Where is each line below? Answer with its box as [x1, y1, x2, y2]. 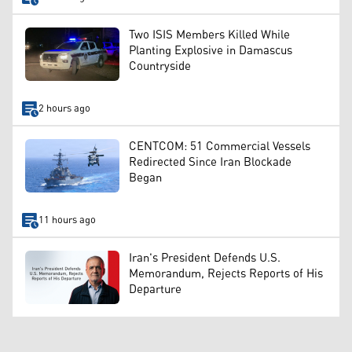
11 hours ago [38, 211, 96, 231]
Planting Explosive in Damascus [129, 39, 292, 63]
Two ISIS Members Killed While [129, 24, 290, 47]
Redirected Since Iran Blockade [129, 151, 291, 174]
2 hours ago [38, 98, 90, 119]
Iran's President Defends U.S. [129, 247, 280, 270]
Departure [129, 278, 181, 302]
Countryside [129, 55, 191, 79]
